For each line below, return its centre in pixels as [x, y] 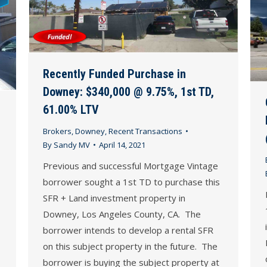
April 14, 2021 [122, 145]
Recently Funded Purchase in [114, 74]
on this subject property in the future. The [130, 246]
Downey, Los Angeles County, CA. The [122, 214]
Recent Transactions [145, 131]
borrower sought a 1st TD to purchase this [131, 181]
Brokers [57, 131]
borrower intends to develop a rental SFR [128, 230]
